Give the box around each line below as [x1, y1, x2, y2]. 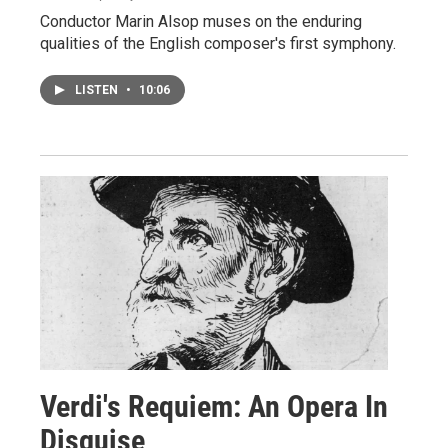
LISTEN [75, 83, 121, 98]
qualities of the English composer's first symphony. [40, 34, 396, 54]
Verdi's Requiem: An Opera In [40, 389, 388, 425]
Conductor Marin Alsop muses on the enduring [40, 12, 362, 32]
